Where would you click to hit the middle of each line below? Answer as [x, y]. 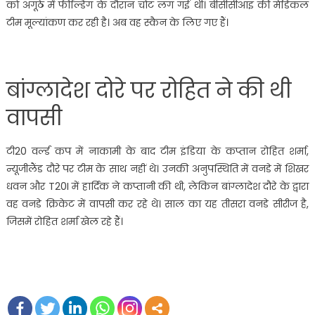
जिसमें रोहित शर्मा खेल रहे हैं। [64, 222]
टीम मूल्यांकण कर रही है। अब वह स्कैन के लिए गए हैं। [117, 23]
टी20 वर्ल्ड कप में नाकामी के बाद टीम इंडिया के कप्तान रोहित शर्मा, [157, 152]
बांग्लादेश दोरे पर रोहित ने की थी [148, 91]
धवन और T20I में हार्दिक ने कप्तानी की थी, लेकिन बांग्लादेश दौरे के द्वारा [157, 187]
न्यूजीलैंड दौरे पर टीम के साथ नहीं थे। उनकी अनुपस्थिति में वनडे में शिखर [157, 169]
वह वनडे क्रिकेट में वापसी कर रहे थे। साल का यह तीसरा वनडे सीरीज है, [157, 204]
